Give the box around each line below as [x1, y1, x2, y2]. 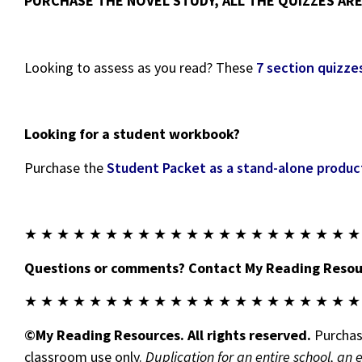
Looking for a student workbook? [24, 124, 240, 144]
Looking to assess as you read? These [24, 57, 256, 77]
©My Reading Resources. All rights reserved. [24, 325, 311, 344]
